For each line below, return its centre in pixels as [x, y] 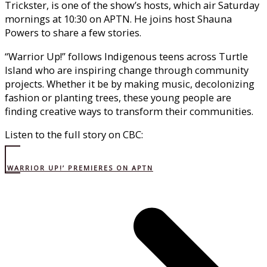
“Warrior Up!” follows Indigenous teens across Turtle [126, 56]
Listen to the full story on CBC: [74, 135]
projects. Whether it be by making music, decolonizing [130, 83]
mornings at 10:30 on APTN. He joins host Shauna [118, 19]
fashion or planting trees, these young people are [118, 97]
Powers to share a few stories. [73, 33]
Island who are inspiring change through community [127, 70]
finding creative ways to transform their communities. [129, 111]
